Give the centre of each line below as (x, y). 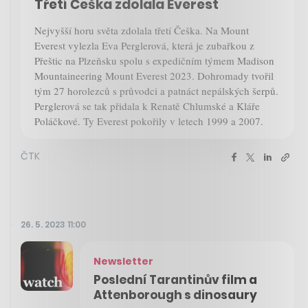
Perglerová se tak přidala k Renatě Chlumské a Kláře (147, 106)
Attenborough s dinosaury (175, 295)
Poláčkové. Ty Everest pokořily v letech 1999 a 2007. (149, 121)
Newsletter (123, 261)
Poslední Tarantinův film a (175, 279)
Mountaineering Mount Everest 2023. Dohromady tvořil (154, 75)
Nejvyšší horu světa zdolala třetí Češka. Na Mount (142, 30)
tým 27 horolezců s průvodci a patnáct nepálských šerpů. (156, 90)
